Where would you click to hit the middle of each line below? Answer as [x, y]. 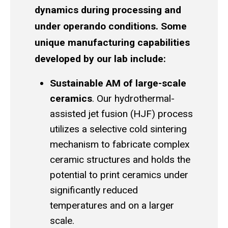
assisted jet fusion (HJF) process [121, 114]
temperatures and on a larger [112, 206]
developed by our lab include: [100, 59]
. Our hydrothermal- [133, 99]
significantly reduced [94, 190]
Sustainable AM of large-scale [118, 83]
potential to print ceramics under [119, 175]
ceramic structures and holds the [120, 160]
